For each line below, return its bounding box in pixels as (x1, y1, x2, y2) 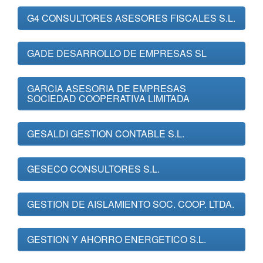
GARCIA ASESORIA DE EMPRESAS (27, 82, 186, 95)
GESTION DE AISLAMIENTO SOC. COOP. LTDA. (27, 197, 234, 211)
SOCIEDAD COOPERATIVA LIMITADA (27, 92, 190, 105)
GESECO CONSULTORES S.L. (27, 162, 160, 176)
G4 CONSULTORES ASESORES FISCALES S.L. (27, 11, 235, 25)
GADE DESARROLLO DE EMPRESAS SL (27, 46, 207, 60)
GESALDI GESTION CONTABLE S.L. (27, 127, 184, 140)
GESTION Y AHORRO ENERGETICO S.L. (27, 232, 206, 246)
